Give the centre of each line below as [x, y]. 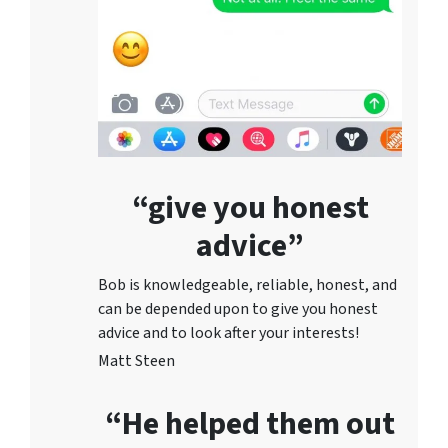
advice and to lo [151, 332]
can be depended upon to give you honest [238, 308]
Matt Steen [136, 360]
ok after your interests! [281, 332]
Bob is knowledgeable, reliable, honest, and [247, 284]
